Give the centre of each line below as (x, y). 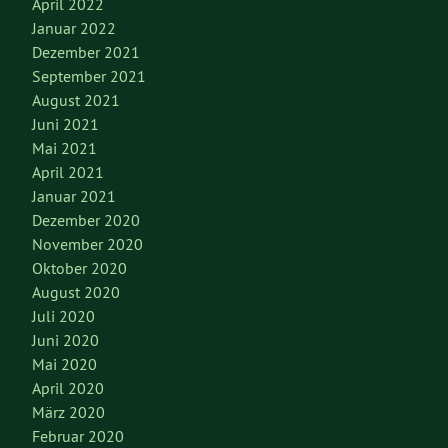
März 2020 (68, 412)
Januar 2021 (74, 196)
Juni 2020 (65, 340)
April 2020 (68, 388)
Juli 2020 (63, 316)
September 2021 (89, 76)
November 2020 (87, 244)
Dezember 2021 (86, 52)
